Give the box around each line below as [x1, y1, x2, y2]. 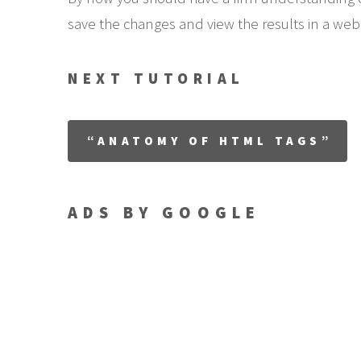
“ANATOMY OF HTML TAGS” [86, 132, 332, 148]
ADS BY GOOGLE [67, 201, 261, 223]
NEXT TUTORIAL [67, 68, 245, 88]
